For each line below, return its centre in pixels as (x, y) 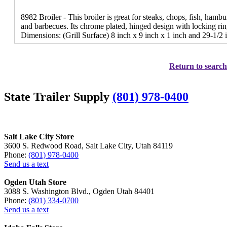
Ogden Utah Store (35, 182)
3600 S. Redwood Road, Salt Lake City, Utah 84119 (88, 145)
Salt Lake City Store (39, 136)
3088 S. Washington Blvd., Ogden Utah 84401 (79, 191)
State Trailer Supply (58, 97)
